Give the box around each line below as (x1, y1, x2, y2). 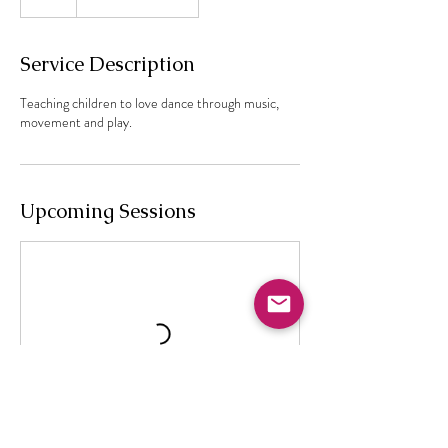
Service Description (20, 51, 195, 77)
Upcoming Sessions (20, 198, 196, 224)
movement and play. (20, 112, 132, 132)
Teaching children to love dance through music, (20, 93, 279, 113)
